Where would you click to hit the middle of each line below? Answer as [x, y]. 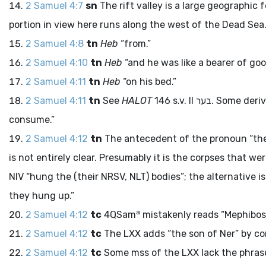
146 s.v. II [174, 101]
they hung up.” [42, 196]
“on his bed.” [148, 82]
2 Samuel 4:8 [55, 44]
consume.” [32, 120]
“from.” [134, 44]
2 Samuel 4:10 [57, 63]
